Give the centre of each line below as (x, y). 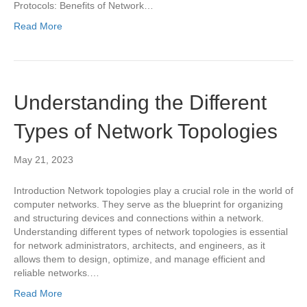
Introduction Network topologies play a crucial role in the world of (153, 191)
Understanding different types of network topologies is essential (151, 232)
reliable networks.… (57, 273)
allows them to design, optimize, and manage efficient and (139, 259)
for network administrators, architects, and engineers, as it (139, 245)
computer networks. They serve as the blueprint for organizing (148, 204)
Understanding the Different (140, 102)
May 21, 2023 (44, 160)
